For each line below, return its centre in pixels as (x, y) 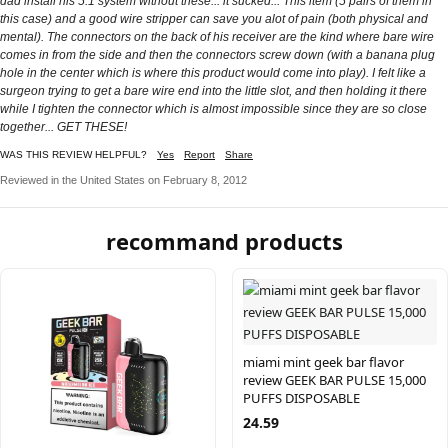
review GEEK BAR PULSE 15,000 (334, 380)
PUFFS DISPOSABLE (301, 398)
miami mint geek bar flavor (323, 362)
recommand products (224, 241)
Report (199, 154)
